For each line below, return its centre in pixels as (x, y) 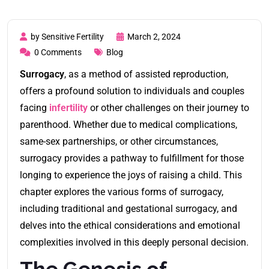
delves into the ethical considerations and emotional (130, 225)
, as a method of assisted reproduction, (146, 74)
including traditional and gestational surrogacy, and (128, 208)
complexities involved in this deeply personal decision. (134, 242)
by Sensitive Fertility (67, 36)
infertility (67, 107)
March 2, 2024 (154, 36)
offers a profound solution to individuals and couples (132, 91)
